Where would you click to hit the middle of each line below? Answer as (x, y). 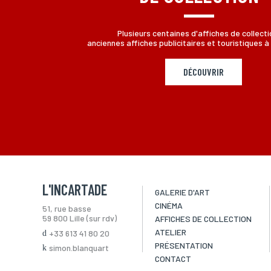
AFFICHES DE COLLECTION (203, 219)
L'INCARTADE (74, 190)
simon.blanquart (79, 248)
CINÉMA (168, 205)
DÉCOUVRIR (203, 72)
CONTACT (173, 259)
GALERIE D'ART (182, 192)
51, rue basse (67, 208)
